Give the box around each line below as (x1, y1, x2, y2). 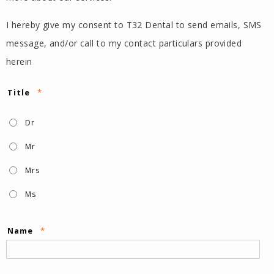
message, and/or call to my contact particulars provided (6, 37, 242, 49)
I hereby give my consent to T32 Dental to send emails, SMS (6, 18, 262, 31)
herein (6, 55, 32, 67)
